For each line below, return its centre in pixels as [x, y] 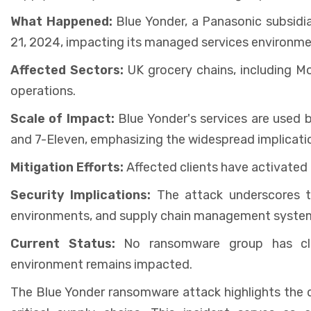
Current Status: [63, 243]
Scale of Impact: [62, 118]
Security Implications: [81, 195]
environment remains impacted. [101, 264]
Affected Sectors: [69, 70]
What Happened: [61, 21]
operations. [43, 91]
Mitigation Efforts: [67, 167]
